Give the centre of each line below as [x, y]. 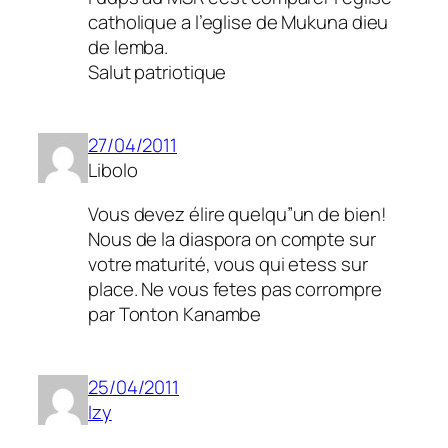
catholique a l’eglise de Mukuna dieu [238, 21]
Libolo [113, 170]
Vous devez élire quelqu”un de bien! [237, 213]
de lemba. [128, 46]
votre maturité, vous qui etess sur [228, 263]
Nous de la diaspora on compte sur [232, 238]
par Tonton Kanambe [175, 313]
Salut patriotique [157, 71]
